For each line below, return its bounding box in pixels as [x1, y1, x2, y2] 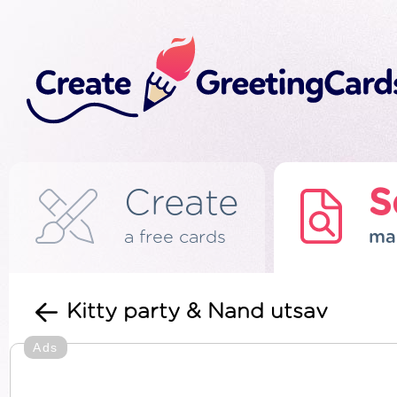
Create [124, 186, 238, 222]
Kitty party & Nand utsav [66, 301, 328, 323]
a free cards [124, 229, 226, 246]
